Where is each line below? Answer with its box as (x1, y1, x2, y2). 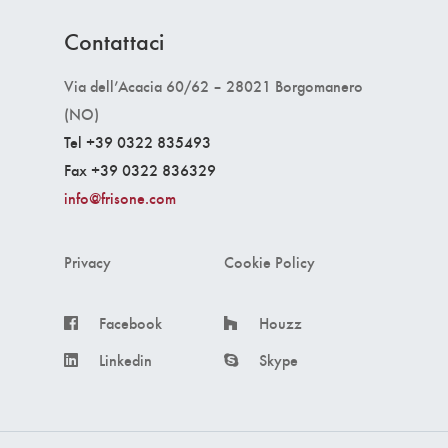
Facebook (99, 311, 162, 333)
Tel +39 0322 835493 (64, 130, 211, 152)
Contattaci (64, 23, 164, 56)
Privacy (64, 250, 111, 272)
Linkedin (99, 348, 152, 370)
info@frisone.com (64, 186, 176, 208)
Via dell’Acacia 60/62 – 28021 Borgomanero (64, 74, 363, 96)
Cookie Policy (224, 250, 315, 272)
